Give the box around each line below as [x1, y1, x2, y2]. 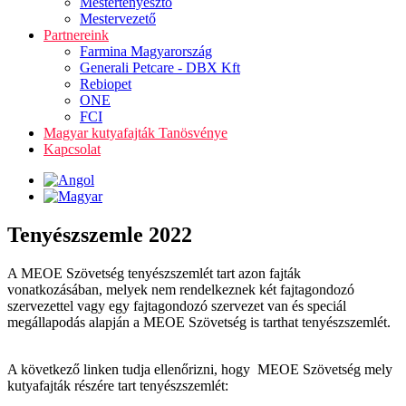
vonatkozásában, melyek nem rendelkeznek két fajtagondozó [7, 281, 354, 297]
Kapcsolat [43, 141, 101, 157]
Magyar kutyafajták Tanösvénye [43, 125, 227, 140]
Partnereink [43, 27, 109, 43]
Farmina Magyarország [80, 43, 212, 59]
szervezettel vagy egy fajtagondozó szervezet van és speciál [7, 297, 346, 314]
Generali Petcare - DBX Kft [80, 60, 240, 75]
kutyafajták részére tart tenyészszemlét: [7, 377, 228, 393]
